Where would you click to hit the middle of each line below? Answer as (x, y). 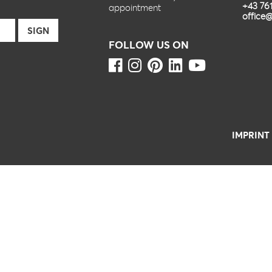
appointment (134, 7)
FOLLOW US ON (148, 45)
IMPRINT (251, 135)
